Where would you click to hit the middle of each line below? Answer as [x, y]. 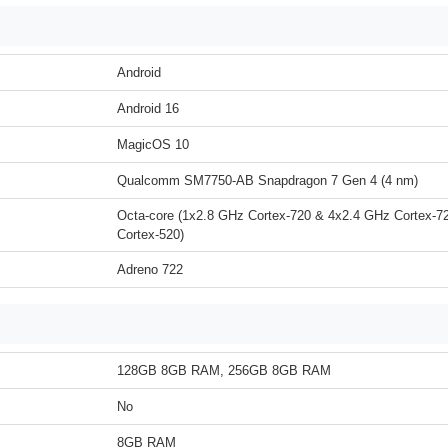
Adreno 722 [150, 269]
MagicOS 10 [153, 144]
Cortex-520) [150, 234]
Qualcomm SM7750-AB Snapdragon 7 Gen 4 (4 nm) [267, 180]
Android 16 [148, 108]
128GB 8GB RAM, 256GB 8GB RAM [224, 370]
